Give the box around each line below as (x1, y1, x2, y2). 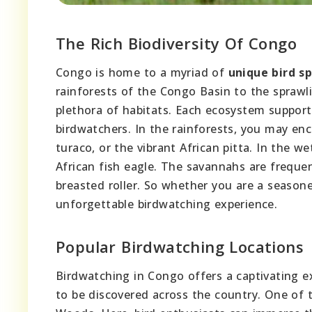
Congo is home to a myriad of (56, 64, 228, 80)
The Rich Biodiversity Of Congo (56, 32, 297, 54)
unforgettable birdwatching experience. (56, 196, 278, 212)
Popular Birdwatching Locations (56, 235, 304, 257)
